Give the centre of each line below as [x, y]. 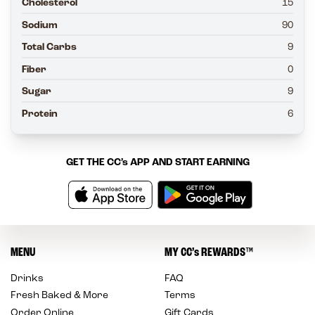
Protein [40, 114]
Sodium [40, 25]
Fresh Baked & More [59, 296]
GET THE [86, 163]
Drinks [27, 278]
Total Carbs [49, 47]
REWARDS [222, 252]
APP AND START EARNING [188, 163]
